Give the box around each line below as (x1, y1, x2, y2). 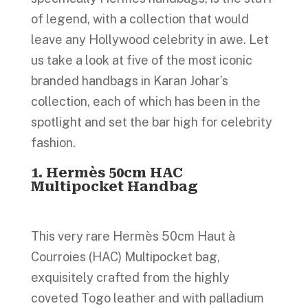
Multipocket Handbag (30, 178, 198, 195)
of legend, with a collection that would (30, 12, 249, 26)
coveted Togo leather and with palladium (30, 291, 264, 305)
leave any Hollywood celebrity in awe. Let (30, 32, 269, 47)
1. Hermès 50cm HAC (30, 164, 183, 181)
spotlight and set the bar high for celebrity (30, 115, 272, 129)
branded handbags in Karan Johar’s (30, 74, 228, 88)
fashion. (30, 135, 76, 150)
